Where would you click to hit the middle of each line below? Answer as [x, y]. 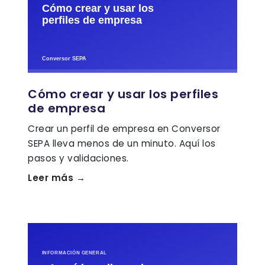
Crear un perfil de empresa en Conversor [124, 128]
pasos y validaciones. [78, 158]
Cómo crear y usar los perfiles [123, 94]
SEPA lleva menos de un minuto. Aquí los [122, 143]
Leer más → [56, 177]
